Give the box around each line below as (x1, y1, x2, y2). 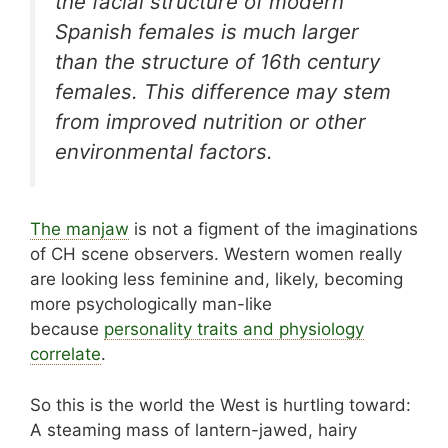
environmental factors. (55, 138, 273, 164)
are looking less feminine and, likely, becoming (30, 269, 403, 290)
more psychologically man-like (30, 294, 272, 315)
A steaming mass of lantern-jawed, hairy (30, 419, 357, 440)
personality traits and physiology (104, 319, 364, 340)
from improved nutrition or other (55, 108, 366, 134)
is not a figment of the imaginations (129, 219, 418, 240)
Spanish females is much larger (55, 18, 359, 44)
